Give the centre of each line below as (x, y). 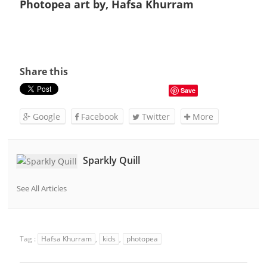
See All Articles (42, 188)
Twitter (155, 116)
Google (46, 116)
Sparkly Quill (112, 160)
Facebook (99, 116)
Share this (44, 71)
